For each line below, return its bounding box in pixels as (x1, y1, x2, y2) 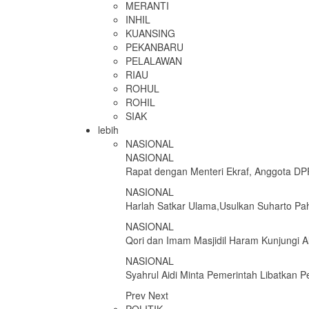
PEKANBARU (126, 40, 183, 54)
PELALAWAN (126, 54, 182, 68)
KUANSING (126, 26, 175, 40)
